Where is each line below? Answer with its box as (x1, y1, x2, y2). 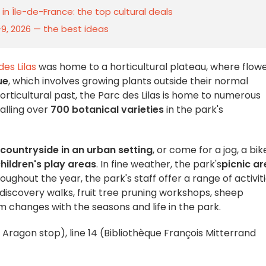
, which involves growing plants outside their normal (8, 74, 248, 88)
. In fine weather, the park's (96, 157, 221, 171)
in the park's (164, 103, 223, 116)
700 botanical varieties (48, 103, 164, 116)
